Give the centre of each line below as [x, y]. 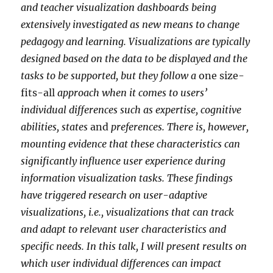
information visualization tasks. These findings [127, 178]
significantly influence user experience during [123, 161]
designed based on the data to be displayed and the [134, 58]
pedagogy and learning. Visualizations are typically [136, 41]
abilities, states [56, 126]
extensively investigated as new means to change [130, 24]
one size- [222, 75]
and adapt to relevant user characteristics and [124, 229]
